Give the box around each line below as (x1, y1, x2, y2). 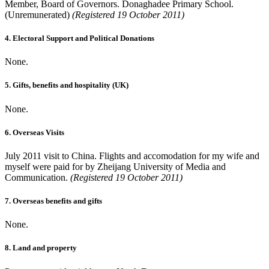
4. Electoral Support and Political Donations (5, 33, 154, 43)
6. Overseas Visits (5, 127, 64, 137)
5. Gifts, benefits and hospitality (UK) (5, 80, 128, 90)
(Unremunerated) (5, 9, 72, 20)
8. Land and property (5, 243, 77, 253)
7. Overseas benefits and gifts (5, 196, 102, 206)
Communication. (5, 172, 70, 183)
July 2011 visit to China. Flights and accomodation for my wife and (5, 150, 259, 161)
